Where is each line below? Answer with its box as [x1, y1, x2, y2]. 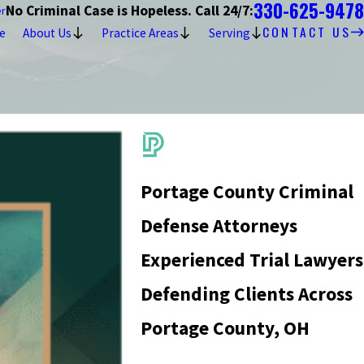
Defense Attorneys [141, 214, 298, 238]
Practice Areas [101, 24, 179, 41]
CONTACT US [262, 22, 352, 41]
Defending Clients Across [141, 282, 353, 306]
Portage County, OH [141, 316, 310, 340]
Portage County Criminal [141, 180, 354, 204]
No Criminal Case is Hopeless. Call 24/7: [6, 2, 253, 19]
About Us [23, 24, 72, 41]
